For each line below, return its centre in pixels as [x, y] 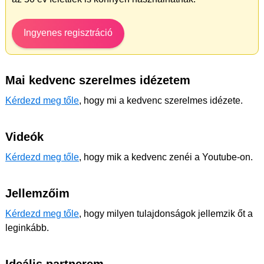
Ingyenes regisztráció [68, 33]
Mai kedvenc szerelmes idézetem [98, 80]
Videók [24, 137]
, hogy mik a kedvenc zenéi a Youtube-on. [166, 157]
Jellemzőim [37, 193]
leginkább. [27, 228]
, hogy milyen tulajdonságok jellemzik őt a [166, 214]
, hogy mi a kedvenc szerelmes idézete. [161, 100]
